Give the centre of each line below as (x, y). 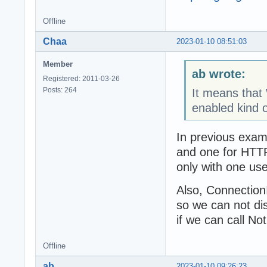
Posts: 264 (60, 90)
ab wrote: (218, 74)
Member (58, 64)
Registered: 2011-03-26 (81, 79)
